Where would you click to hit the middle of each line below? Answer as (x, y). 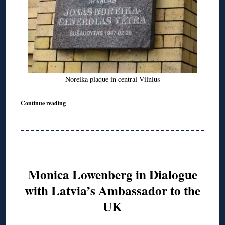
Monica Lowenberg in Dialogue (113, 175)
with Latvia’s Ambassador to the (113, 191)
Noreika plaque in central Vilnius (113, 79)
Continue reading (43, 103)
